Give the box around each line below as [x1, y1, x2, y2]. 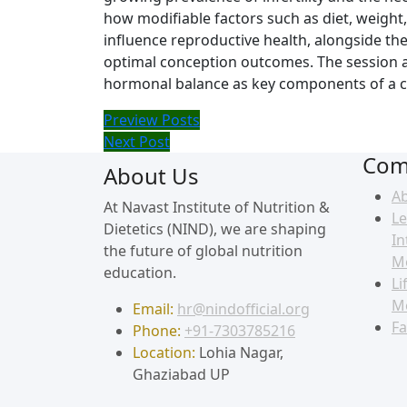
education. [104, 263, 176, 283]
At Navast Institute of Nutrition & [104, 197, 330, 217]
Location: [133, 342, 195, 362]
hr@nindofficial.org [177, 299, 310, 319]
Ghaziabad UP [133, 364, 230, 384]
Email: [133, 299, 174, 319]
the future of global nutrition [104, 241, 303, 261]
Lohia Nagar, [195, 342, 283, 362]
